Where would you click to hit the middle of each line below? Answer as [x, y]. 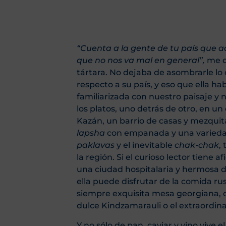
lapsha [92, 133]
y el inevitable [145, 145]
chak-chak [197, 145]
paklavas [96, 145]
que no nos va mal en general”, [142, 61]
